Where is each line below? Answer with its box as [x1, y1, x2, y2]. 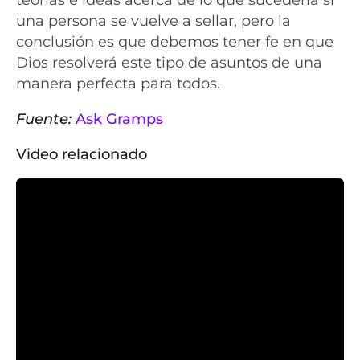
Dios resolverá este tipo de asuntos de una [16, 54, 322, 72]
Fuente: [16, 110, 76, 128]
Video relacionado [16, 145, 147, 163]
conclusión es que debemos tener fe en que [16, 33, 333, 51]
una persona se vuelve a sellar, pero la [16, 12, 291, 30]
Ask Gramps [76, 110, 163, 128]
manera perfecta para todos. [16, 75, 220, 92]
